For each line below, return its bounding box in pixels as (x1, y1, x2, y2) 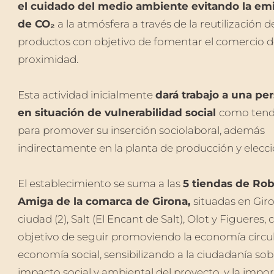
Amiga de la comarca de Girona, (17, 194, 193, 207)
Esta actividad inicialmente (17, 88, 155, 101)
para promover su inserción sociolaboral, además (17, 124, 265, 136)
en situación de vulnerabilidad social (17, 106, 219, 119)
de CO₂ (17, 17, 55, 30)
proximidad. (17, 53, 78, 65)
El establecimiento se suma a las (17, 177, 183, 190)
